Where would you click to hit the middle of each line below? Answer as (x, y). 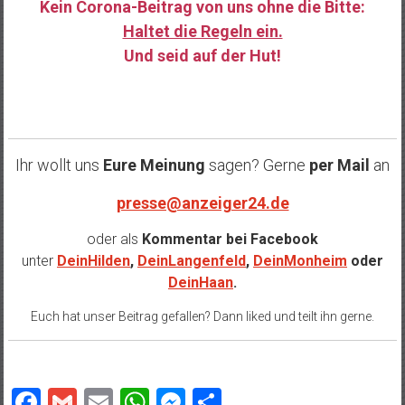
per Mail (339, 165)
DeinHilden (94, 261)
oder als (113, 240)
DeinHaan (201, 283)
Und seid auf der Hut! (202, 56)
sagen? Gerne (255, 165)
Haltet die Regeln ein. (202, 32)
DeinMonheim (300, 261)
